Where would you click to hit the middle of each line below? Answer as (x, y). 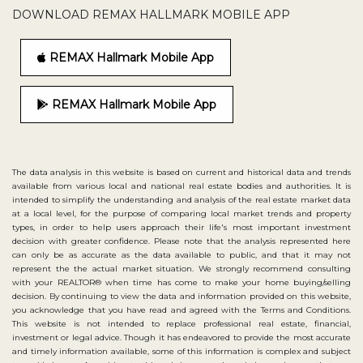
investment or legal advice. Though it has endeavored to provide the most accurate (181, 337)
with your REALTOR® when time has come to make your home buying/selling (181, 282)
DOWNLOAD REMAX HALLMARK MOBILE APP (151, 14)
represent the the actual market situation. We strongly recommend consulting (181, 268)
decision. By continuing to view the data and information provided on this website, (181, 296)
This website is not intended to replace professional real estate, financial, (181, 323)
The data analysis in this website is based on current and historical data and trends (181, 172)
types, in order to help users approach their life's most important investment (181, 227)
